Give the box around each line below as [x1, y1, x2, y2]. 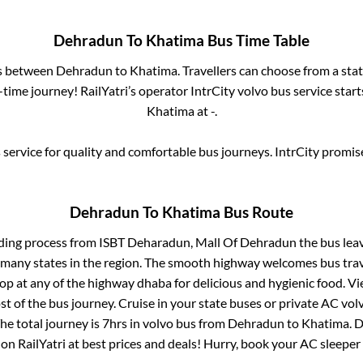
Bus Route [220, 203, 293, 222]
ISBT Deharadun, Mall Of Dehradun [99, 234, 297, 250]
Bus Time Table [204, 31, 310, 49]
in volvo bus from [130, 315, 228, 331]
